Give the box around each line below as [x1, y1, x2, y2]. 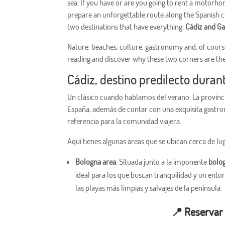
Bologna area [75, 157, 117, 167]
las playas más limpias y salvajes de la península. [75, 183, 222, 193]
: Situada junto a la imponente [116, 157, 207, 167]
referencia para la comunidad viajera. [67, 116, 182, 127]
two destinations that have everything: [67, 22, 186, 32]
